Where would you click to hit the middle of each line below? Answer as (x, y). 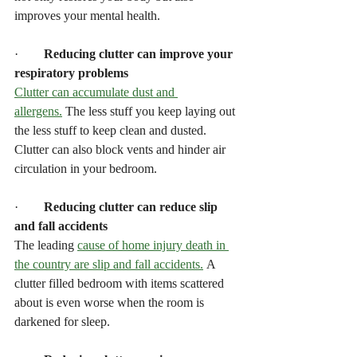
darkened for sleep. (62, 321)
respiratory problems (71, 73)
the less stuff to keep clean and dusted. (112, 130)
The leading (46, 245)
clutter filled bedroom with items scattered (121, 283)
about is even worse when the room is (111, 302)
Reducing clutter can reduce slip (132, 206)
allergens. (38, 111)
